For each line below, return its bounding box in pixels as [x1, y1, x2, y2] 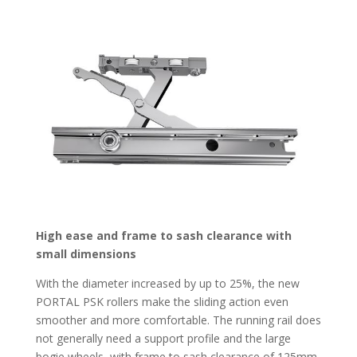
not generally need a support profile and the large [35, 330, 291, 346]
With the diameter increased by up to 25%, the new [35, 275, 300, 291]
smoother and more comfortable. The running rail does [35, 312, 321, 328]
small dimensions [35, 245, 136, 261]
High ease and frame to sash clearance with [35, 227, 292, 243]
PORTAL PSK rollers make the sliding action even [35, 293, 288, 309]
